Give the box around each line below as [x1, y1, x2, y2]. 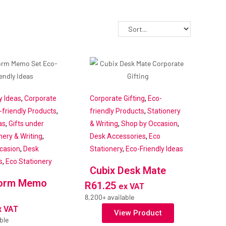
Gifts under [9, 120, 44, 128]
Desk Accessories [90, 132, 146, 141]
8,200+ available [85, 193, 135, 202]
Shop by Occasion [121, 120, 178, 128]
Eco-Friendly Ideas [126, 145, 184, 153]
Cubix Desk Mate [90, 164, 166, 177]
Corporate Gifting [90, 94, 145, 103]
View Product [114, 208, 162, 218]
